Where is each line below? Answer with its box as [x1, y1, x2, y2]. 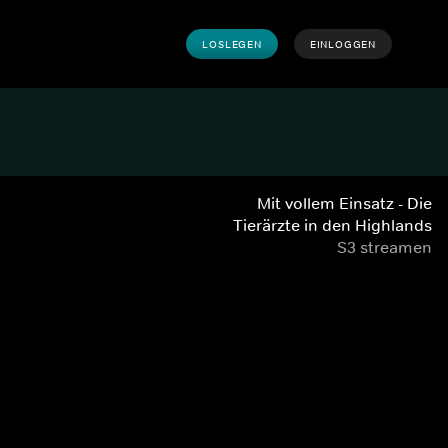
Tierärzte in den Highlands [233, 215, 432, 235]
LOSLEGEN [202, 37, 262, 51]
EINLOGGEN [309, 37, 376, 51]
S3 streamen [337, 237, 432, 257]
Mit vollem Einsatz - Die [257, 193, 432, 213]
